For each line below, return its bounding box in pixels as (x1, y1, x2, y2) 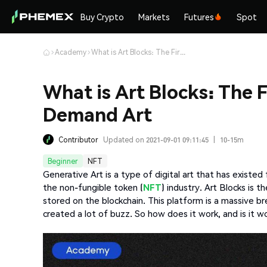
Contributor (58, 135, 98, 144)
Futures (184, 11, 215, 22)
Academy (55, 48, 86, 57)
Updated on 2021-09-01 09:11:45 (103, 135, 209, 144)
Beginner (48, 156, 78, 166)
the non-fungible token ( (43, 181, 143, 193)
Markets (138, 11, 170, 22)
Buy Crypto (80, 11, 125, 22)
